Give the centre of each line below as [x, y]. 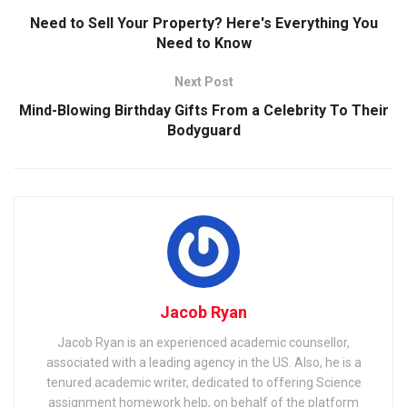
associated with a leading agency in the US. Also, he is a [203, 362]
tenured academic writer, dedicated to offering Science [203, 382]
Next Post [203, 82]
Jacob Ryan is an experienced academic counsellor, [203, 342]
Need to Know [203, 43]
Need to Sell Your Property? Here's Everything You [203, 23]
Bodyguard [203, 130]
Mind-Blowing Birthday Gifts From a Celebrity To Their [203, 110]
